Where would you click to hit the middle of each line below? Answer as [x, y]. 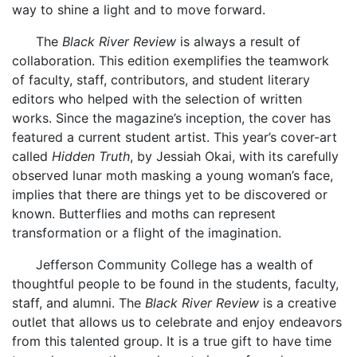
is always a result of [238, 41]
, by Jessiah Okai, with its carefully [234, 156]
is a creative [298, 303]
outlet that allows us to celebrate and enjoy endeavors [177, 322]
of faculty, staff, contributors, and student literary [161, 80]
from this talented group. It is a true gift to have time [172, 341]
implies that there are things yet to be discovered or [170, 194]
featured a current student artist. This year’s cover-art [175, 137]
